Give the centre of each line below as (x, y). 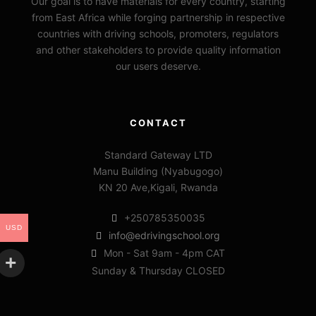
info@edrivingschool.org (164, 235)
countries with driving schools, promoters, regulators (158, 33)
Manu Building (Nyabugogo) (158, 171)
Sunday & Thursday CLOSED (158, 270)
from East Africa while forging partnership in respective (158, 17)
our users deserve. (158, 66)
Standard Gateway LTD (158, 154)
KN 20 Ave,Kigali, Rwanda (158, 187)
